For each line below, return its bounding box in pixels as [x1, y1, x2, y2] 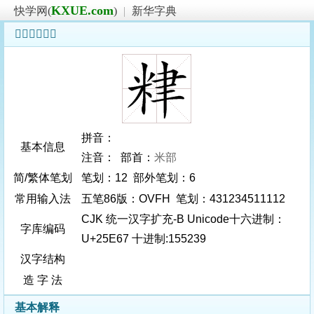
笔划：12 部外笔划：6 [81, 172, 198, 184]
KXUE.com [51, 4, 114, 18]
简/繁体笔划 [13, 172, 72, 184]
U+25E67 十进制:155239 [81, 233, 206, 245]
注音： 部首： [81, 151, 154, 163]
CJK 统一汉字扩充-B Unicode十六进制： [81, 213, 285, 225]
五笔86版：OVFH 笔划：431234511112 [81, 193, 288, 205]
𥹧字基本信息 [15, 28, 57, 40]
